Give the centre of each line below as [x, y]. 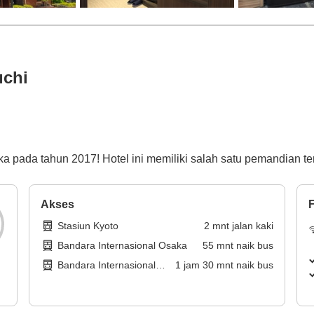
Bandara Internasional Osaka [123, 246]
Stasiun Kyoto [88, 226]
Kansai [73, 279]
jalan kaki [252, 226]
